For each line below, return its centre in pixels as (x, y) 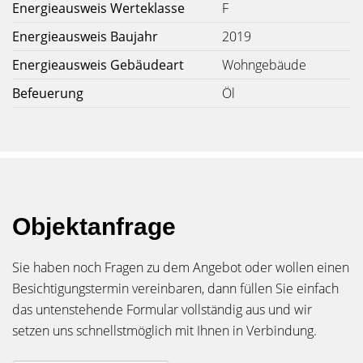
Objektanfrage (94, 226)
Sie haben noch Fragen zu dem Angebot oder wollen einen (181, 267)
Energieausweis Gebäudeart (98, 65)
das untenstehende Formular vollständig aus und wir (162, 310)
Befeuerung (48, 93)
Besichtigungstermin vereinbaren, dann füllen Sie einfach (175, 288)
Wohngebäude (264, 65)
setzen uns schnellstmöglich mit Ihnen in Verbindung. (164, 331)
